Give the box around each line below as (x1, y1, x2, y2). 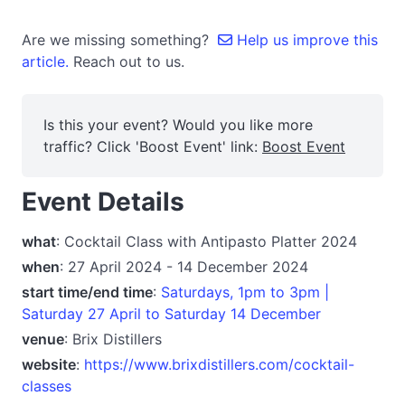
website (22, 354, 76, 373)
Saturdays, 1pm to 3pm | (161, 282, 329, 301)
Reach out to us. (73, 52, 184, 71)
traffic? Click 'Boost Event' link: (43, 137, 262, 155)
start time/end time (22, 282, 153, 301)
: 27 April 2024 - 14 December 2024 (60, 257, 308, 276)
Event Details (22, 186, 184, 217)
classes (22, 376, 71, 395)
